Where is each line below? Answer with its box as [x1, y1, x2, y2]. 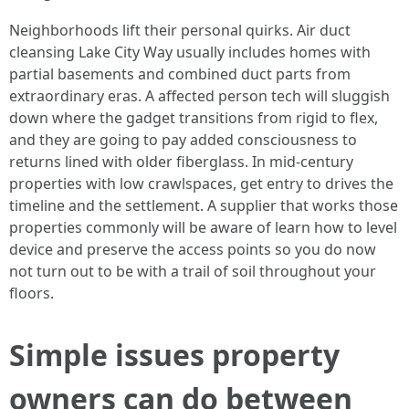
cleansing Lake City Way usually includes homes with [9, 42, 371, 62]
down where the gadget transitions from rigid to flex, [9, 108, 378, 128]
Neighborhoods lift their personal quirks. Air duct [9, 20, 351, 40]
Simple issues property [9, 335, 340, 374]
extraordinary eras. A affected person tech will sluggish [9, 86, 390, 106]
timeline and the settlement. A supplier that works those [9, 195, 398, 215]
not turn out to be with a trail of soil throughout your [9, 261, 376, 281]
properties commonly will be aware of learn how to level [9, 217, 397, 237]
